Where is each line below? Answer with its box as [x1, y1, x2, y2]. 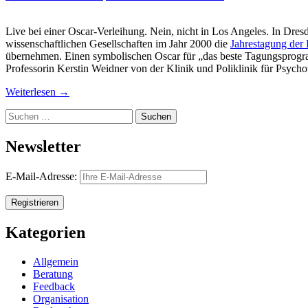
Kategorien [5, 223, 85, 241]
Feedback [33, 280, 75, 292]
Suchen [5, 109, 37, 121]
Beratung [33, 267, 73, 280]
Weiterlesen [5, 86, 58, 98]
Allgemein [33, 255, 78, 267]
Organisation [33, 292, 89, 305]
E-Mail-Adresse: [5, 170, 80, 183]
